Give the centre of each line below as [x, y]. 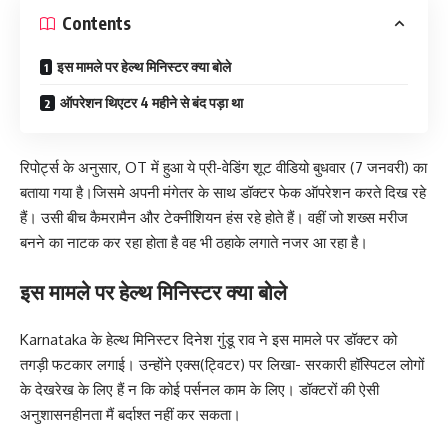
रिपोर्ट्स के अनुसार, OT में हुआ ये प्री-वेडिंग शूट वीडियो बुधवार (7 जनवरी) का [223, 168]
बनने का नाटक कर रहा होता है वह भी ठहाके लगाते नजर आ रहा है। [194, 243]
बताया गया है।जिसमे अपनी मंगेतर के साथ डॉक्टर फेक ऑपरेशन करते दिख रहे [223, 193]
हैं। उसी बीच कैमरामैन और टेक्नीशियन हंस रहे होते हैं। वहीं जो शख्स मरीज [214, 218]
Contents [96, 23]
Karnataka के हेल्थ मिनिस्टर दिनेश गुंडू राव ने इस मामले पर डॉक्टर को [208, 340]
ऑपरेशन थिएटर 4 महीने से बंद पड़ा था [151, 102]
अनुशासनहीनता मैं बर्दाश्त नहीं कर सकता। [130, 415]
